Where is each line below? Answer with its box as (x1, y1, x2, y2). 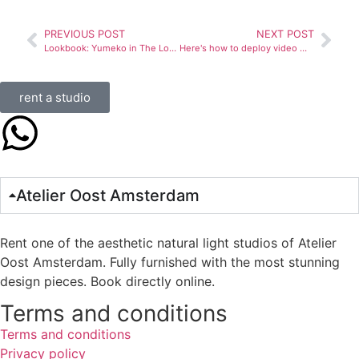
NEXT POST (256, 27, 314, 40)
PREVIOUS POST (44, 27, 125, 40)
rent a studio (19, 89, 91, 105)
